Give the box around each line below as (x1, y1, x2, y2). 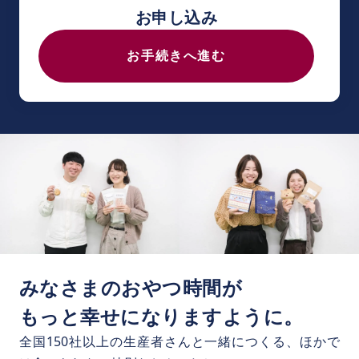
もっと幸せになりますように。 (19, 302, 304, 329)
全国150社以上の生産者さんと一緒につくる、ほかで (19, 332, 340, 350)
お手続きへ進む (127, 46, 226, 65)
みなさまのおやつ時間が (19, 273, 243, 301)
